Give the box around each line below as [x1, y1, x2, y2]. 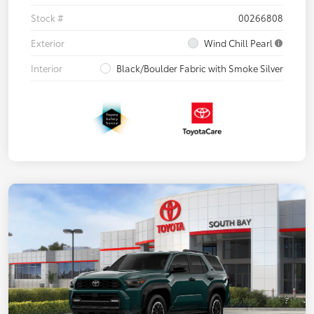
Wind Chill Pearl [204, 36, 273, 50]
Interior [31, 62, 62, 75]
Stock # [31, 11, 64, 25]
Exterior [31, 36, 64, 50]
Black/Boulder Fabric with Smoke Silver [116, 62, 283, 75]
